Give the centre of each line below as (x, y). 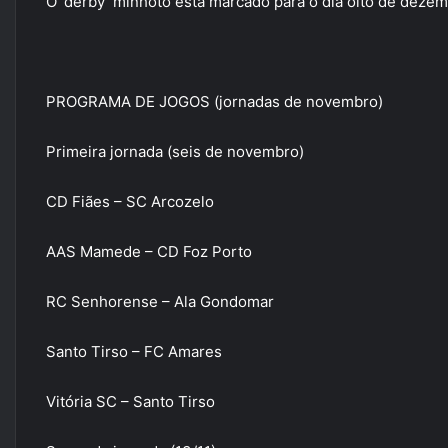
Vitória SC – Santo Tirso (130, 401)
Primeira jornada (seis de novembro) (175, 151)
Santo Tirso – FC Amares (134, 351)
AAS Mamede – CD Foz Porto (149, 251)
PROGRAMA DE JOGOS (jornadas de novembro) (214, 101)
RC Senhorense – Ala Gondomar (160, 301)
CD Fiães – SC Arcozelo (130, 201)
